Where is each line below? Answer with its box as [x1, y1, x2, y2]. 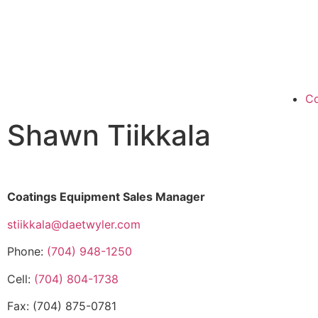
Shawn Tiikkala [7, 118, 211, 153]
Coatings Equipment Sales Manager [7, 190, 205, 204]
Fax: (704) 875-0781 [7, 298, 116, 313]
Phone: [7, 244, 47, 259]
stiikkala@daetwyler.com [7, 216, 141, 231]
